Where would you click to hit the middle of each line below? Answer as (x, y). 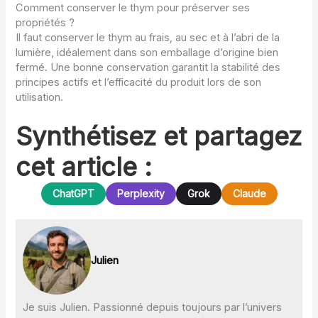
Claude (249, 194)
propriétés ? (45, 22)
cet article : (84, 167)
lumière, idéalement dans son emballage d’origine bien (147, 52)
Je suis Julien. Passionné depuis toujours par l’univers (153, 308)
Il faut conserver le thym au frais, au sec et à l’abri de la (148, 37)
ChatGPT (73, 194)
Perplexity (141, 194)
